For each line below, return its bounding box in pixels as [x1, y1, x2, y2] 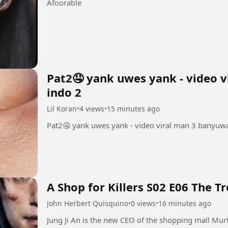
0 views [131, 198, 156, 209]
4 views [79, 104, 104, 114]
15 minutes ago [107, 104, 160, 114]
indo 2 [47, 84, 81, 100]
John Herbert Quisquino [47, 198, 128, 209]
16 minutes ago [158, 198, 211, 209]
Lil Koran [47, 104, 77, 114]
